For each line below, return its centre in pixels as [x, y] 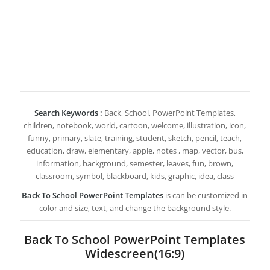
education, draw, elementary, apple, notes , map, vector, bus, [135, 151]
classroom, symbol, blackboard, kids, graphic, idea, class [135, 176]
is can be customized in [207, 196]
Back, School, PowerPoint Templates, [169, 113]
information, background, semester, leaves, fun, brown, [135, 164]
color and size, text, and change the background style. [135, 208]
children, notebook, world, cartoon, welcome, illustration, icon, [135, 126]
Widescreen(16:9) [135, 254]
